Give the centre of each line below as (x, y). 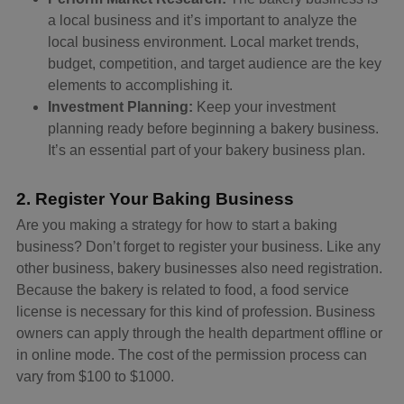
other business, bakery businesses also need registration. (199, 269)
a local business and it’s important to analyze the (202, 20)
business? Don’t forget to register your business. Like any (198, 247)
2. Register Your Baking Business (155, 199)
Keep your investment (264, 106)
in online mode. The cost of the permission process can (192, 355)
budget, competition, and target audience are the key (215, 63)
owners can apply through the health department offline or (199, 334)
